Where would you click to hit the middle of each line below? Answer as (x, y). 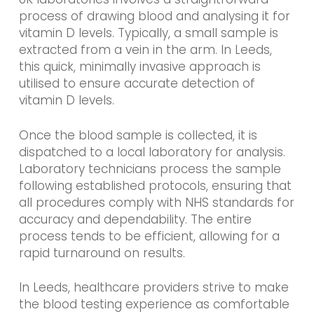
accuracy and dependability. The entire (135, 219)
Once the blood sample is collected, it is (138, 135)
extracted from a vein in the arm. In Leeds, (145, 50)
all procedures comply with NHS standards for (156, 202)
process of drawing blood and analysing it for (154, 16)
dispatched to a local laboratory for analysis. (152, 152)
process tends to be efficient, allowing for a (149, 236)
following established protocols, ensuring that (155, 185)
